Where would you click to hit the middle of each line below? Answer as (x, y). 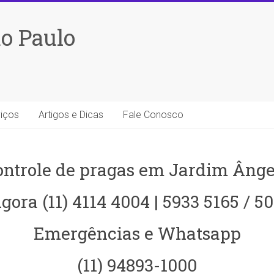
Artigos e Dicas (71, 115)
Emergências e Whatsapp (137, 233)
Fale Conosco (153, 115)
